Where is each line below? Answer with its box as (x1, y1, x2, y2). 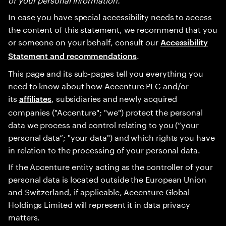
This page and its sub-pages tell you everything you (8, 66, 203, 79)
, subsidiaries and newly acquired (51, 91, 178, 104)
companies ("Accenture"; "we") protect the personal (8, 105, 203, 118)
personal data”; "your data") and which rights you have (8, 130, 215, 143)
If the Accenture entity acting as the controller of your (8, 159, 213, 172)
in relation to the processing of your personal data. (8, 143, 200, 155)
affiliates (19, 93, 51, 104)
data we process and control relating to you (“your (8, 118, 199, 130)
